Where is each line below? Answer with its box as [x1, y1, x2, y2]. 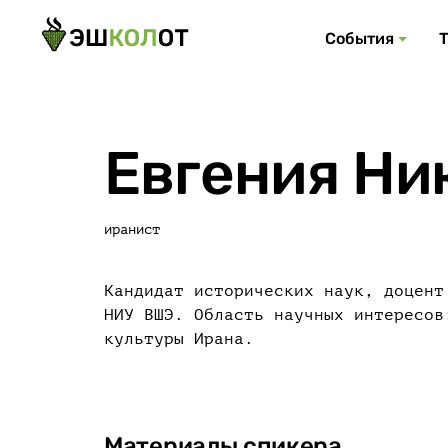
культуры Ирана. [104, 330, 254, 348]
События [324, 29, 394, 48]
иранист [104, 222, 160, 237]
